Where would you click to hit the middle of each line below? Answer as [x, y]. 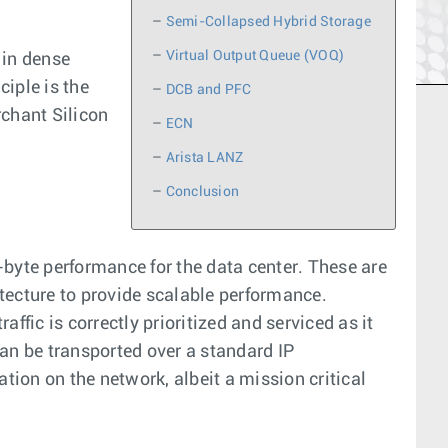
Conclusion [202, 192]
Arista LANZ [204, 158]
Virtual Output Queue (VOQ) [254, 56]
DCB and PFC [208, 90]
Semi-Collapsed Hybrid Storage [268, 22]
